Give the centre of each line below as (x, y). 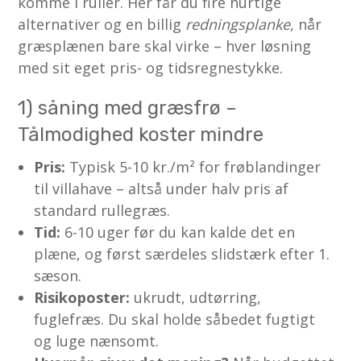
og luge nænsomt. (97, 340)
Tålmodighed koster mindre (141, 134)
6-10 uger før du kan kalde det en (178, 232)
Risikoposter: (82, 297)
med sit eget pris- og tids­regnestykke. (151, 67)
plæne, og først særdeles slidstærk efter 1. (182, 253)
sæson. (58, 275)
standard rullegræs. (102, 210)
